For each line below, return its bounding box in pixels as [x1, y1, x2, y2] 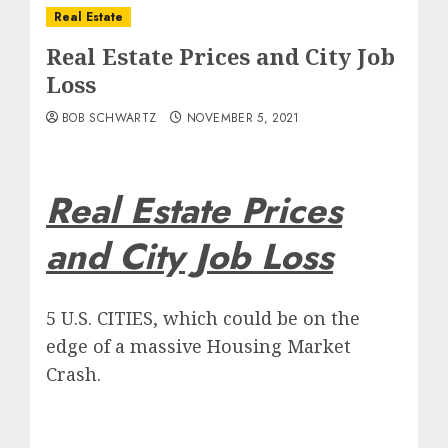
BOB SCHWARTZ [62, 109, 157, 127]
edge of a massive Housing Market [46, 334, 351, 359]
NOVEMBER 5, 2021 [187, 109, 300, 127]
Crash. [46, 362, 101, 387]
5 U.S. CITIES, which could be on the [46, 306, 360, 331]
